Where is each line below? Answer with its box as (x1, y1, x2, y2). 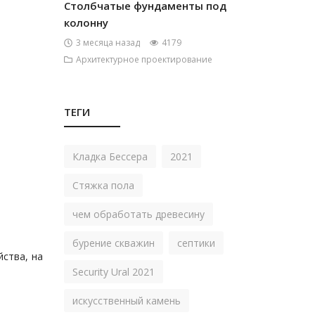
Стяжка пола (72, 179, 134, 192)
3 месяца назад (76, 37, 140, 49)
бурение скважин (72, 236, 155, 250)
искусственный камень (72, 294, 181, 307)
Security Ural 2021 (72, 265, 155, 278)
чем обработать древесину (72, 207, 205, 221)
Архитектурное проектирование (76, 53, 212, 65)
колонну (64, 15, 108, 30)
